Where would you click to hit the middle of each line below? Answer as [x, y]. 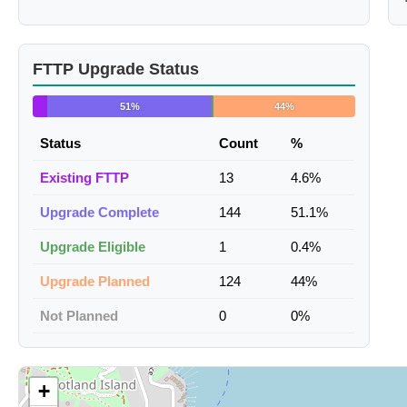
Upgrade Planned [95, 282]
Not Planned [79, 316]
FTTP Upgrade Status [116, 69]
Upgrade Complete [99, 213]
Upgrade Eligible [93, 247]
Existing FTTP [84, 178]
